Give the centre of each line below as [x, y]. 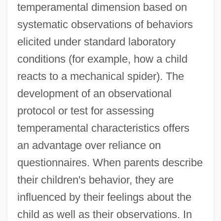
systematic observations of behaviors [105, 24]
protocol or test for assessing [85, 110]
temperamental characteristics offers [103, 128]
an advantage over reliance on [89, 145]
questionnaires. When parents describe [110, 162]
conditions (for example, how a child [102, 59]
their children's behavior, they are [95, 180]
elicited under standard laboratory [96, 41]
